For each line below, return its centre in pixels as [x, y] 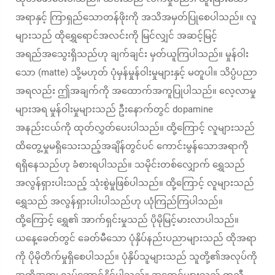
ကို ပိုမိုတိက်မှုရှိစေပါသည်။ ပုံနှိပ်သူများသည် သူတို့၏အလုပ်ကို [136, 257]
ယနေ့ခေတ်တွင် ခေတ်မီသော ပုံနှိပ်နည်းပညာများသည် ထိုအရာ [136, 238]
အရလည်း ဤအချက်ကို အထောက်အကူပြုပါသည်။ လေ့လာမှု [136, 91]
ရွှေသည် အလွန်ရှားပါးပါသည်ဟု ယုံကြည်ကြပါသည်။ [119, 201]
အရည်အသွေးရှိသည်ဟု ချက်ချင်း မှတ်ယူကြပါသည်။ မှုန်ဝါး [132, 54]
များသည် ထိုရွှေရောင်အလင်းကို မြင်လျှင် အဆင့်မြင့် [116, 36]
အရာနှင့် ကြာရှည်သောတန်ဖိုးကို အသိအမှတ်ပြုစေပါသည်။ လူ [136, 17]
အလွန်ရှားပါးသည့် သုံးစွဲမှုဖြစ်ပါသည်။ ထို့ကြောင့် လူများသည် [135, 183]
